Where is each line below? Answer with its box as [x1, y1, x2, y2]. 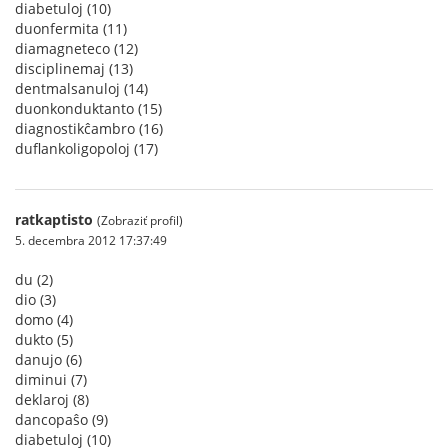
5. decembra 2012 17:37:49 [15, 232, 167, 248]
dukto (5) [15, 330, 73, 349]
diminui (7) [15, 370, 87, 389]
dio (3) [15, 290, 56, 309]
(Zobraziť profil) [97, 212, 183, 228]
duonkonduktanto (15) [15, 99, 162, 118]
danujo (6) [15, 350, 82, 369]
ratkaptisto [15, 210, 93, 229]
